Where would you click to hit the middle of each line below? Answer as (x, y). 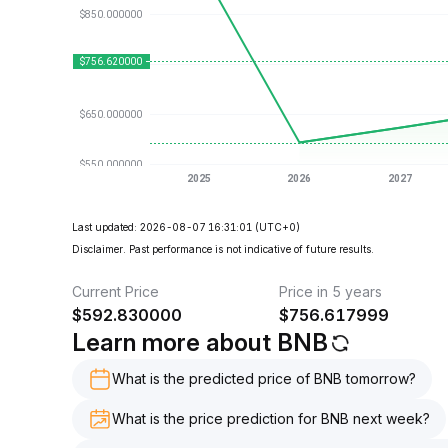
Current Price (115, 291)
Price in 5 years (330, 291)
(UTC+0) (277, 227)
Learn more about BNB (200, 342)
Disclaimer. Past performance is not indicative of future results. (223, 249)
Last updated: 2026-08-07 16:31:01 (162, 227)
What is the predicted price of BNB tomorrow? (264, 378)
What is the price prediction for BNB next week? (271, 418)
